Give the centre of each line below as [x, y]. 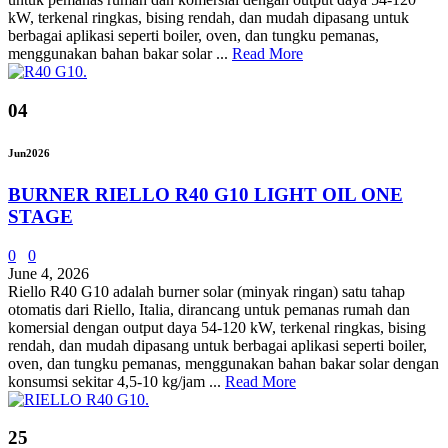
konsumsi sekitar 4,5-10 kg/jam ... [116, 381]
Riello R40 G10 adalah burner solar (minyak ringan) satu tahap [206, 291]
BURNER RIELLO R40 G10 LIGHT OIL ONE [205, 194]
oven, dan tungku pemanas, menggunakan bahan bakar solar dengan [223, 363]
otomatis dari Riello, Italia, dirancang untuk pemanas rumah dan [209, 309]
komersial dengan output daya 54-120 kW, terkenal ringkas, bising [217, 327]
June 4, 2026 [48, 273]
